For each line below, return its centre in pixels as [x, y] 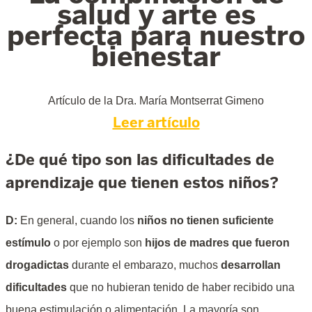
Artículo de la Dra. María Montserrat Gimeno [156, 101]
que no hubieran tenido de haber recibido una [181, 288]
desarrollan [251, 265]
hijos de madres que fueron [217, 243]
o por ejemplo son [98, 243]
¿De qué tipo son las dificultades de [140, 160]
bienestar [156, 56]
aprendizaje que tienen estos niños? [142, 183]
